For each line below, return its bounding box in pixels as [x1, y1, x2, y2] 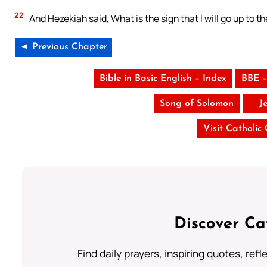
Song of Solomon [160, 99, 234, 109]
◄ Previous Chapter [20, 42, 107, 52]
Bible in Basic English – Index [100, 74, 227, 84]
